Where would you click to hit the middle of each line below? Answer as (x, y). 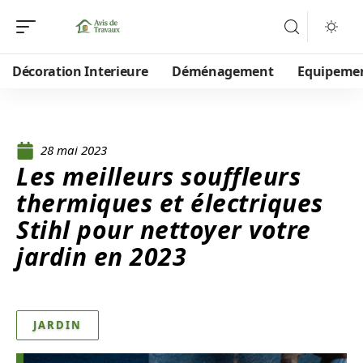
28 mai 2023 (74, 150)
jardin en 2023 (101, 256)
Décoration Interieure (80, 71)
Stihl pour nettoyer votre (164, 230)
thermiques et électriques (170, 203)
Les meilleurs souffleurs (158, 176)
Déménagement (223, 71)
